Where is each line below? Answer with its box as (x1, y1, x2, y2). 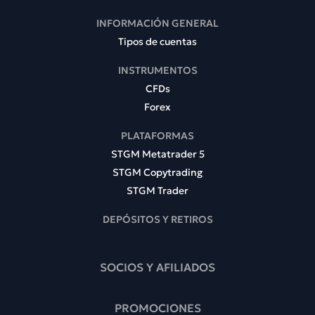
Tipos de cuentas (118, 34, 197, 48)
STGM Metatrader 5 (110, 147, 205, 160)
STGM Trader (127, 184, 188, 197)
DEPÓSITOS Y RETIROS (102, 212, 213, 226)
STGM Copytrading (112, 165, 202, 179)
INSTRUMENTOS (117, 63, 198, 77)
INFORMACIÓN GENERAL (96, 16, 219, 30)
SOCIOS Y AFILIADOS (100, 259, 215, 274)
